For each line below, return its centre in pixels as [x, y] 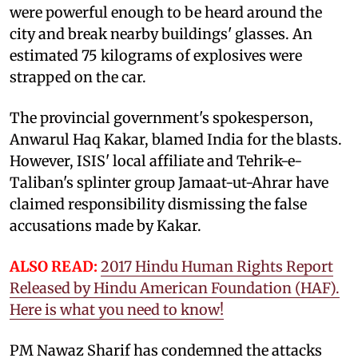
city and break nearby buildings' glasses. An [161, 34]
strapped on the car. [78, 77]
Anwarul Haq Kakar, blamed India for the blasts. [176, 139]
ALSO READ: [54, 266]
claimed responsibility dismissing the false [158, 204]
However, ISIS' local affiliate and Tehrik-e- [156, 161]
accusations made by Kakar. [105, 225]
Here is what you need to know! [117, 309]
